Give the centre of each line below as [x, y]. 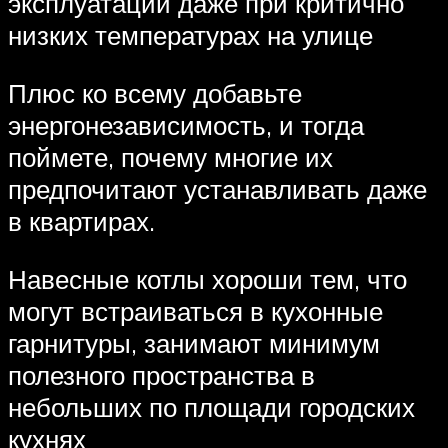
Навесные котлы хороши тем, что [207, 278]
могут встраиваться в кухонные [195, 310]
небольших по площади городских [211, 406]
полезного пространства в [161, 374]
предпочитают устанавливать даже [217, 188]
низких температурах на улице [190, 35]
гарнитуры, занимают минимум [194, 342]
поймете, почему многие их [170, 156]
